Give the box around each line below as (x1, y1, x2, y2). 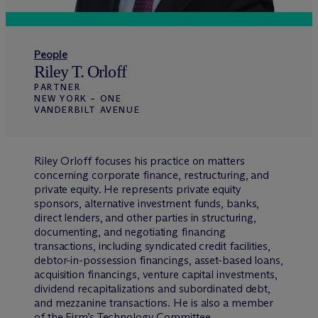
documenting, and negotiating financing (34, 225, 226, 238)
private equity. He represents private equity (34, 182, 241, 196)
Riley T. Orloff (34, 62, 126, 81)
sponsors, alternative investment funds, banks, (34, 197, 260, 210)
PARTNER (34, 82, 81, 92)
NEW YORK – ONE (34, 93, 122, 104)
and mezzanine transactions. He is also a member (34, 296, 274, 309)
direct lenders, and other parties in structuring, (34, 211, 257, 224)
